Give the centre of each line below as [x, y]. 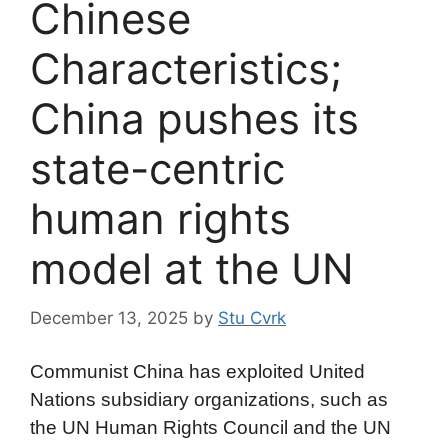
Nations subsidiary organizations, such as [209, 400]
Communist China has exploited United [197, 372]
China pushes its [194, 119]
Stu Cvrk [252, 317]
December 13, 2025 [109, 317]
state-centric [157, 169]
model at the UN [192, 269]
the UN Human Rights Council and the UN [210, 428]
